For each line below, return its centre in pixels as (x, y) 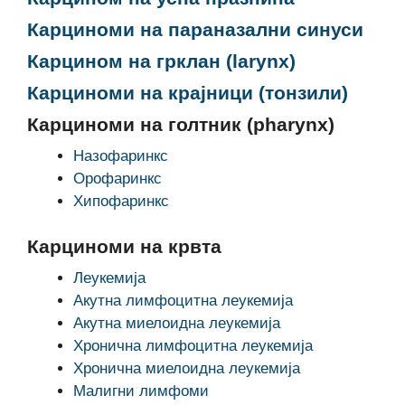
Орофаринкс (118, 178)
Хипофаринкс (121, 201)
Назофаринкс (121, 155)
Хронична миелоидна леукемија (187, 368)
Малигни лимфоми (141, 391)
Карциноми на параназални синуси (195, 29)
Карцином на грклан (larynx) (161, 61)
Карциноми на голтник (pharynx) (181, 124)
